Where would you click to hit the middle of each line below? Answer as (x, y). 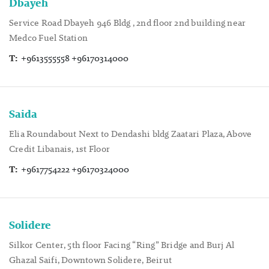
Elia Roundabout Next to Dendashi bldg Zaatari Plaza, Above (131, 134)
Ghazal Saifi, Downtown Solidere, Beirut (90, 260)
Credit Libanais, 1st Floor (59, 149)
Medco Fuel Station (49, 37)
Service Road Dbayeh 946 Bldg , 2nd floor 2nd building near (128, 22)
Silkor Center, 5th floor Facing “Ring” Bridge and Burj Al (122, 245)
